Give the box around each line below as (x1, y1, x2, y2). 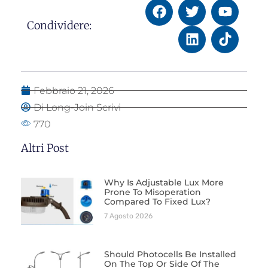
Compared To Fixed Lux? (103, 196, 211, 207)
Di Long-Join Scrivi (33, 101, 121, 113)
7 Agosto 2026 (103, 211, 153, 220)
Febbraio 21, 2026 (33, 84, 114, 96)
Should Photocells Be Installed (103, 248, 236, 260)
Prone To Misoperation (103, 186, 201, 197)
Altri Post (21, 141, 69, 155)
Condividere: (27, 18, 92, 32)
